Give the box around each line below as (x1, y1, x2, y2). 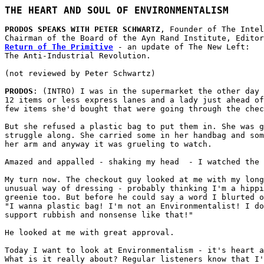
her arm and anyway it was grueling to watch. (5, 140, 212, 148)
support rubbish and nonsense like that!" (5, 210, 193, 219)
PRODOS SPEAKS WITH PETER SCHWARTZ (5, 25, 160, 34)
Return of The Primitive (5, 42, 113, 51)
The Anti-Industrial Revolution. (5, 51, 151, 60)
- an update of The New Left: (113, 42, 250, 51)
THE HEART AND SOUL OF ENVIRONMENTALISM (5, 5, 229, 16)
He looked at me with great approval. (5, 228, 179, 237)
